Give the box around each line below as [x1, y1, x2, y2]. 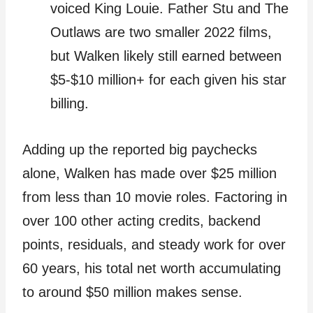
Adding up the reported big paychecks [22, 142, 257, 158]
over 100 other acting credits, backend [22, 213, 261, 229]
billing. [50, 96, 89, 112]
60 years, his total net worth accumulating [22, 261, 281, 277]
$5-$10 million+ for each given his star [50, 72, 286, 88]
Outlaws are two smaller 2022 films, [50, 24, 272, 41]
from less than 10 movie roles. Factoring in [22, 189, 287, 205]
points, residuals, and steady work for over [22, 237, 286, 253]
